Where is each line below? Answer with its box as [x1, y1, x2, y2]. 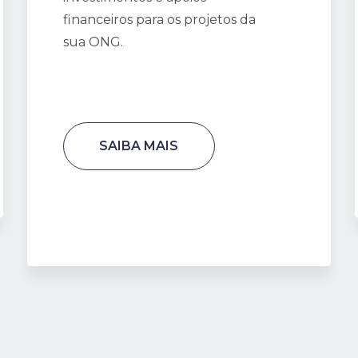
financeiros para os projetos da [62, 12, 256, 27]
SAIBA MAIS [99, 138, 179, 153]
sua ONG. [62, 34, 123, 50]
